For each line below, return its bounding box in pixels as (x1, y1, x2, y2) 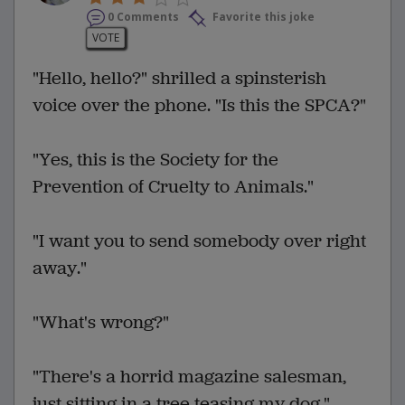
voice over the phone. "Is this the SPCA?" (33, 92, 366, 118)
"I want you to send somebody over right (33, 228, 366, 253)
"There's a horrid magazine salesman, (33, 363, 346, 389)
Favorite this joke (210, 9, 315, 25)
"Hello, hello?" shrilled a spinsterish (33, 65, 326, 90)
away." (33, 255, 87, 280)
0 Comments (108, 9, 179, 25)
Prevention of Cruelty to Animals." (33, 174, 314, 199)
